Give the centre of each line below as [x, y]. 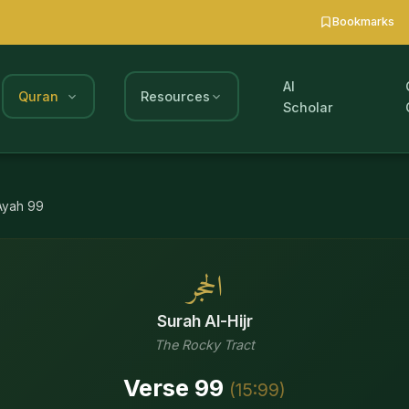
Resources [175, 97]
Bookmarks [363, 22]
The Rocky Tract [204, 344]
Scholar [308, 107]
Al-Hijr [228, 320]
